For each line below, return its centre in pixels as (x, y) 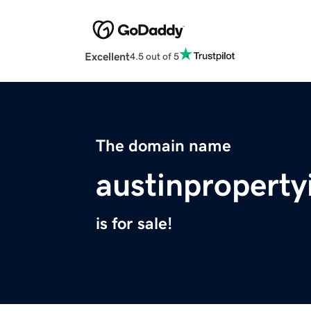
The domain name (163, 146)
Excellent (107, 57)
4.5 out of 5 (154, 56)
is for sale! (134, 224)
